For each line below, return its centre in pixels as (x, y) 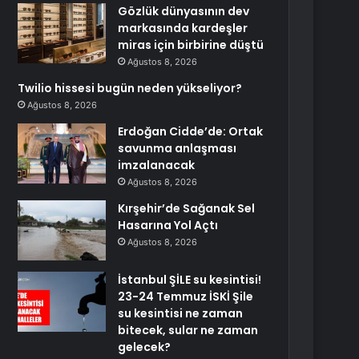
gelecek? (145, 347)
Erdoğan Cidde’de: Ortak (191, 131)
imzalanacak (157, 165)
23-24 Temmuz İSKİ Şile (186, 296)
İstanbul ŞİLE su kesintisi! (190, 280)
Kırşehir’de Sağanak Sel (187, 208)
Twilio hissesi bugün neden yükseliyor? (130, 88)
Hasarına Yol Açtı (168, 225)
